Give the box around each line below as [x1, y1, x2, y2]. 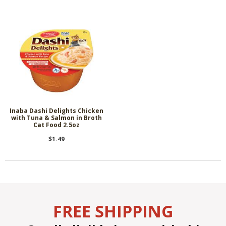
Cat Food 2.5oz [33, 120, 80, 129]
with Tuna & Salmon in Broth [11, 113, 102, 122]
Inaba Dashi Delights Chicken [10, 106, 103, 115]
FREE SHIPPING [53, 200, 173, 222]
